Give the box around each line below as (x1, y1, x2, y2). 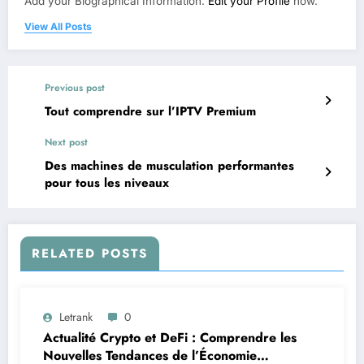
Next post (45, 134, 88, 149)
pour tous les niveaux (45, 173, 169, 192)
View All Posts (24, 19, 92, 32)
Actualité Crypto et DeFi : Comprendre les (43, 327, 297, 347)
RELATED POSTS (32, 244, 148, 262)
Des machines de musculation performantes (45, 156, 294, 175)
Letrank (59, 308, 93, 325)
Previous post (45, 80, 105, 95)
